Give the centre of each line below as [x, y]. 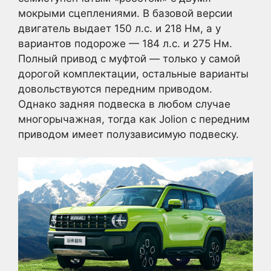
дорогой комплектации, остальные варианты [133, 73]
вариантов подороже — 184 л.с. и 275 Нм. [125, 43]
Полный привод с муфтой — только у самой [129, 58]
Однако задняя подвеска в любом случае [124, 104]
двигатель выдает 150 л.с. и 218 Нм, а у [119, 28]
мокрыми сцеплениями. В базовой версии [125, 13]
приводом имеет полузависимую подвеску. [129, 134]
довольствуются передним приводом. [115, 89]
